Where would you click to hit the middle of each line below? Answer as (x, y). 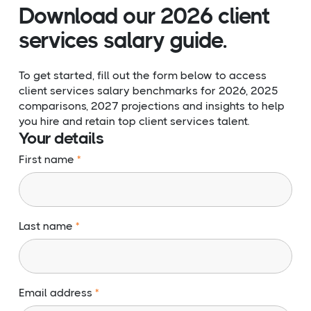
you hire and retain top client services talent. (134, 121)
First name (48, 160)
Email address (57, 293)
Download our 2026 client (144, 17)
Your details (61, 138)
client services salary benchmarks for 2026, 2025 (149, 91)
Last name (47, 226)
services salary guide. (123, 41)
